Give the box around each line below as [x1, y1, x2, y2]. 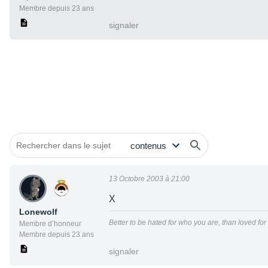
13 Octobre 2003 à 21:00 [109, 175, 190, 184]
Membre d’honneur [19, 220, 81, 229]
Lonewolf [19, 207, 57, 217]
